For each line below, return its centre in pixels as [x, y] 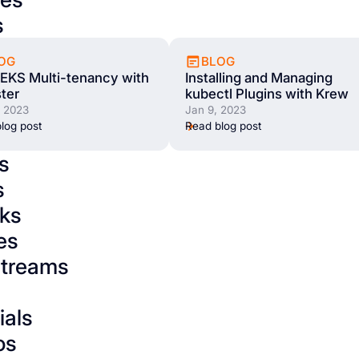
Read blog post [223, 126]
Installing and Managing [258, 78]
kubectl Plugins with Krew [266, 94]
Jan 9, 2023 [215, 110]
